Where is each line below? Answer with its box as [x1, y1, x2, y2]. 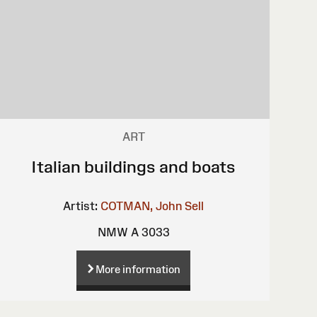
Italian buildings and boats [31, 157, 236, 177]
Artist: [63, 200, 98, 213]
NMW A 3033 [97, 226, 170, 239]
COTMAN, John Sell [100, 200, 204, 213]
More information [96, 263, 181, 276]
